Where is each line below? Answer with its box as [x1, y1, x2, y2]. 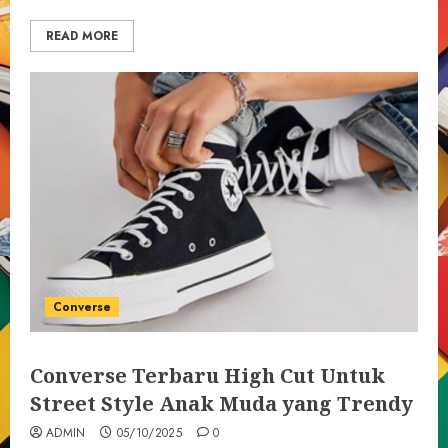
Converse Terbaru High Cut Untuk [30, 362, 385, 389]
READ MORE [46, 27, 118, 45]
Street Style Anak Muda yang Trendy [30, 390, 413, 417]
